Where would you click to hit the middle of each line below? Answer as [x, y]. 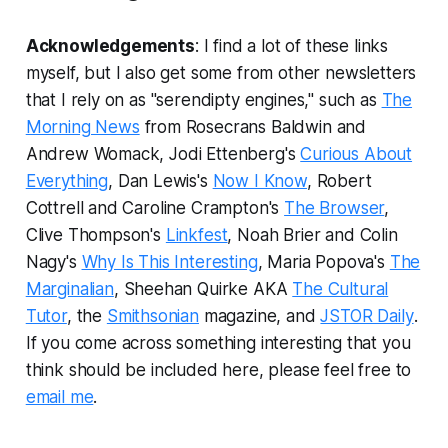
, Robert [339, 181]
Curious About [356, 154]
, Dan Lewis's [160, 181]
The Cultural [340, 289]
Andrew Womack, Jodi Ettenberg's [163, 154]
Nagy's [53, 262]
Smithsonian [152, 316]
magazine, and [259, 316]
